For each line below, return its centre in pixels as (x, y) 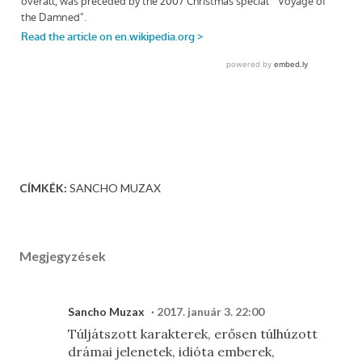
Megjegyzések (63, 256)
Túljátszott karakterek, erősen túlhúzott (193, 334)
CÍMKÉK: (43, 188)
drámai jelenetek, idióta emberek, (171, 351)
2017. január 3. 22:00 (210, 311)
